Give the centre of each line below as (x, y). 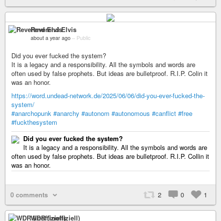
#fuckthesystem (34, 122)
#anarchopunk (31, 113)
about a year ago (51, 37)
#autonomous (131, 113)
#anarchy (66, 113)
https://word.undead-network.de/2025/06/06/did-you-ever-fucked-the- (108, 95)
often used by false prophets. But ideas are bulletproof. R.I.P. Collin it (110, 156)
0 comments (29, 194)
